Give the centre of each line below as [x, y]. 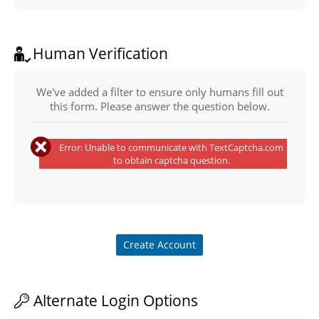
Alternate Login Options [116, 300]
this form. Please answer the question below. [159, 106]
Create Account [159, 244]
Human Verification [101, 54]
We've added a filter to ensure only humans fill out [159, 92]
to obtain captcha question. [171, 160]
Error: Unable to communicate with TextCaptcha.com [172, 147]
